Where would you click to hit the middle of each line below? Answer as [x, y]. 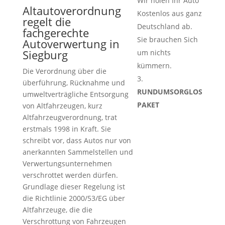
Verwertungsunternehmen [67, 163]
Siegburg [45, 55]
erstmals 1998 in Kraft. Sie [67, 129]
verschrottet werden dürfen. [70, 175]
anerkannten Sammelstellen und [78, 152]
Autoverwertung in [71, 44]
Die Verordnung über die [64, 71]
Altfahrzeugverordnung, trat [70, 117]
